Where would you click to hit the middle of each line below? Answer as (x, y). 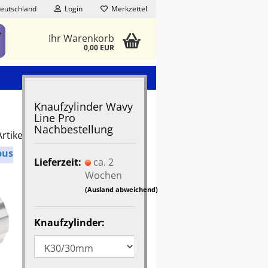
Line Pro (55, 118)
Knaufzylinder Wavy (84, 106)
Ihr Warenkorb (81, 38)
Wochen (104, 175)
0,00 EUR (99, 48)
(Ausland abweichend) (122, 189)
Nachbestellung (74, 129)
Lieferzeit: (58, 162)
